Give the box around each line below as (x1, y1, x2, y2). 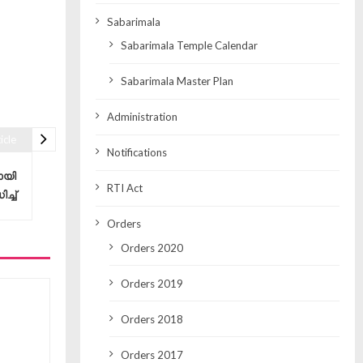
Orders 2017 (120, 348, 183, 361)
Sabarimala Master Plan (120, 75, 233, 88)
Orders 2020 (120, 241, 183, 254)
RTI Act (106, 181, 143, 195)
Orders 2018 (120, 312, 183, 326)
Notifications (106, 146, 167, 160)
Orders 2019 (120, 276, 183, 290)
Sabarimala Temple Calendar (120, 39, 258, 53)
